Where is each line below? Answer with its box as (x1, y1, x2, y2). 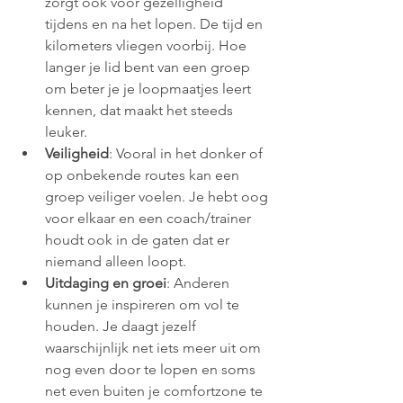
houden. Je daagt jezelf (45, 317, 200, 335)
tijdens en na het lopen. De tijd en (45, 14, 266, 32)
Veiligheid (45, 144, 109, 162)
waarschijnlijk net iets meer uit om (45, 338, 264, 356)
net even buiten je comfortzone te (45, 381, 266, 399)
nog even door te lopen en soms (45, 360, 259, 378)
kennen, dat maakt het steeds (45, 101, 237, 119)
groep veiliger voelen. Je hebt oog (45, 187, 272, 205)
